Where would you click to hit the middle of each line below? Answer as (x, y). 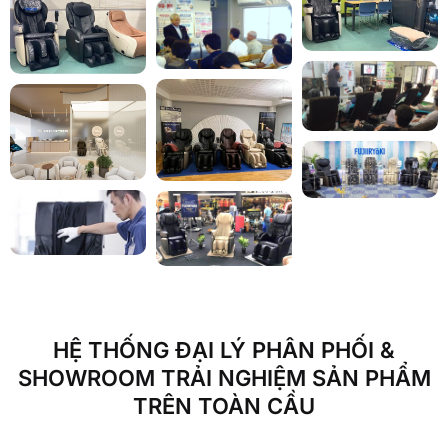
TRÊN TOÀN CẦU (224, 405)
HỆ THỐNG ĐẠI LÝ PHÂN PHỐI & (224, 349)
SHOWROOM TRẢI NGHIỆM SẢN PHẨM (224, 377)
